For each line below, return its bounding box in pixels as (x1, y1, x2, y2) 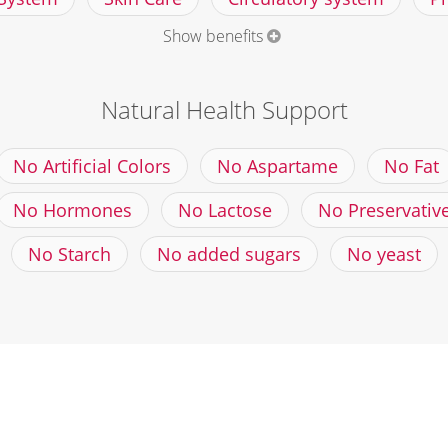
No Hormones (13, 197, 132, 222)
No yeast (346, 241, 421, 266)
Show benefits (162, 24, 263, 47)
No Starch (27, 241, 111, 266)
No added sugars (156, 241, 301, 266)
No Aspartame (216, 153, 338, 178)
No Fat (383, 153, 439, 178)
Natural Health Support (100, 92, 348, 126)
